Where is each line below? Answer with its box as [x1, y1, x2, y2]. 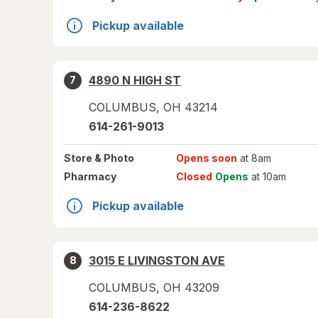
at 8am [236, 152, 271, 164]
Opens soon [175, 152, 237, 164]
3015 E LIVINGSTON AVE [89, 253, 225, 268]
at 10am [248, 170, 286, 182]
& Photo [92, 152, 134, 164]
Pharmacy [64, 170, 116, 182]
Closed [175, 170, 212, 182]
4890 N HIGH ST [89, 73, 181, 87]
